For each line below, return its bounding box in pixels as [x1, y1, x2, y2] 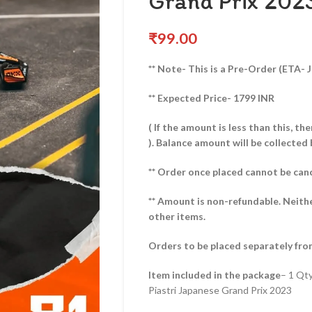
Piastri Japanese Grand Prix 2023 [148, 284, 292, 296]
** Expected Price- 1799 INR [148, 92, 274, 104]
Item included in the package [148, 269, 281, 281]
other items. [148, 210, 205, 222]
